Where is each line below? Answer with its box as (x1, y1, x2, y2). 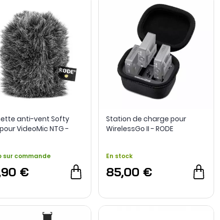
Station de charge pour (106, 113, 186, 124)
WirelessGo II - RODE (106, 123, 173, 134)
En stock (106, 151, 133, 160)
